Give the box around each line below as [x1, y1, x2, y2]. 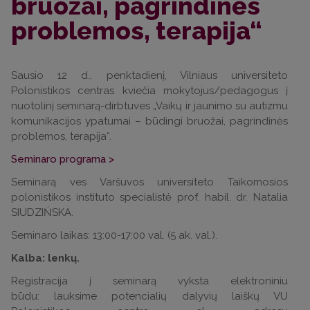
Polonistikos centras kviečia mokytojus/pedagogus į [11, 84, 288, 97]
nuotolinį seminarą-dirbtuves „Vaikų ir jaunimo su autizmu [11, 100, 288, 112]
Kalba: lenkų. [11, 252, 82, 264]
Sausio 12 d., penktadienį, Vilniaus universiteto [11, 69, 288, 82]
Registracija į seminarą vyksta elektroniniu [11, 275, 288, 287]
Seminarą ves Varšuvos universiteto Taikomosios [11, 176, 288, 188]
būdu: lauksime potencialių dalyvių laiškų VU [11, 290, 288, 302]
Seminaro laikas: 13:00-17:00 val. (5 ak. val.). [11, 229, 220, 241]
